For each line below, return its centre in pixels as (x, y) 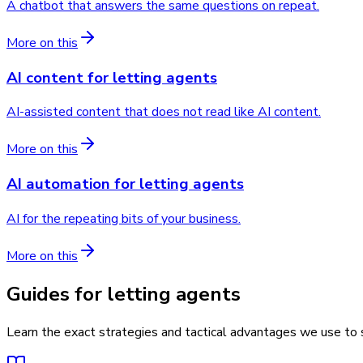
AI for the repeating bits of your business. (124, 218)
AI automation (58, 184)
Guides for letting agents (124, 294)
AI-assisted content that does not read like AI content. (164, 112)
